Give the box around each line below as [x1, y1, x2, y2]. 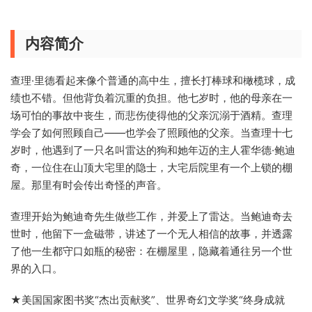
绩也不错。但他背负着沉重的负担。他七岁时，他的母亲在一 [10, 91, 292, 104]
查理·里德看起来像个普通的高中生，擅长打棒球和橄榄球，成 [10, 74, 295, 87]
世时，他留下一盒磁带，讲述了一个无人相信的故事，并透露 [10, 227, 292, 240]
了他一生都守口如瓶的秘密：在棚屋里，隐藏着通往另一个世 [10, 244, 292, 258]
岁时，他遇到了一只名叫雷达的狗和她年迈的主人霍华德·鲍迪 [10, 143, 295, 157]
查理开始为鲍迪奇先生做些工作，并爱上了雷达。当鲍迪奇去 [10, 210, 292, 223]
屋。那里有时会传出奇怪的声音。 [10, 178, 167, 192]
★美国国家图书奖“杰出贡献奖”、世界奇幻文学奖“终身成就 [10, 293, 285, 306]
